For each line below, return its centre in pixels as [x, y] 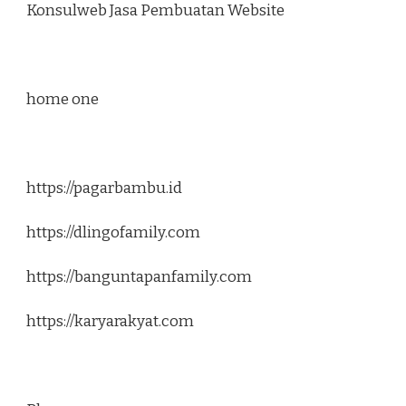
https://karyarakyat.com [110, 322]
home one [63, 100]
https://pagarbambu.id [104, 188]
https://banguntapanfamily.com [139, 277]
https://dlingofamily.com [113, 233]
